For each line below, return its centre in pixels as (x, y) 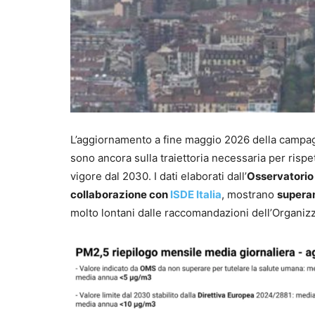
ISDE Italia (196, 195)
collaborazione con (120, 195)
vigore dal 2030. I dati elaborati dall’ (159, 176)
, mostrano (249, 195)
